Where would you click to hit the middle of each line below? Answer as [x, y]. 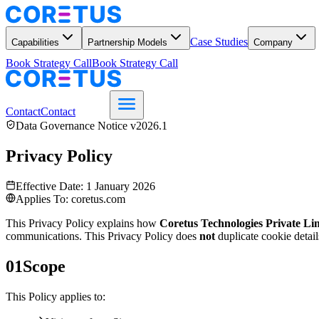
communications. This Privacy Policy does [103, 236]
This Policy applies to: [56, 296]
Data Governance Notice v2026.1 [91, 126]
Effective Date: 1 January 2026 [85, 186]
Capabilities [35, 42]
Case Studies [219, 42]
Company [273, 42]
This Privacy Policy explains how [83, 223]
